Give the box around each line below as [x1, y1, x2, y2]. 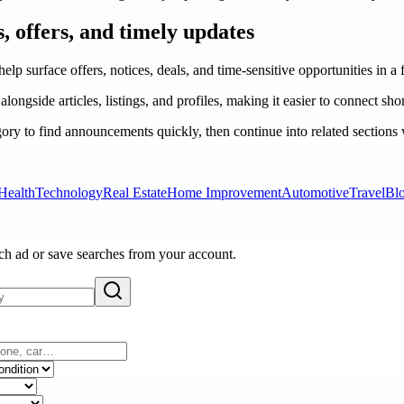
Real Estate [103, 184, 167, 200]
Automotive [281, 184, 349, 200]
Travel [349, 184, 385, 200]
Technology [35, 184, 103, 200]
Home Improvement [167, 184, 281, 200]
